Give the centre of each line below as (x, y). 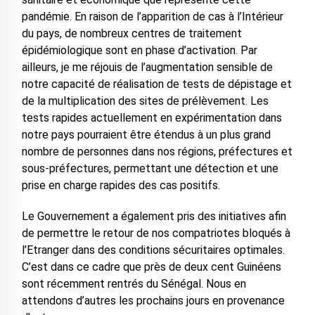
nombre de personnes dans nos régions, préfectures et (157, 152)
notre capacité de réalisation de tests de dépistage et (156, 84)
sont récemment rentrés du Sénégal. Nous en (134, 284)
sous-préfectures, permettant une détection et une (150, 168)
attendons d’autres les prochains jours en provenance (153, 301)
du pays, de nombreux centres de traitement (131, 33)
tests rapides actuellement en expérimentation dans (152, 118)
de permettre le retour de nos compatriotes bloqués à (156, 233)
